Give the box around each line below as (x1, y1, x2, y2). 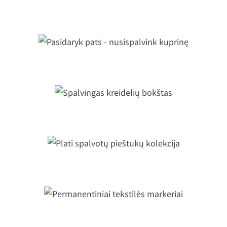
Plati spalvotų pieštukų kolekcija (12, 149, 215, 163)
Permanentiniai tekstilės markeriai (8, 200, 219, 214)
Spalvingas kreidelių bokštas (24, 99, 203, 112)
